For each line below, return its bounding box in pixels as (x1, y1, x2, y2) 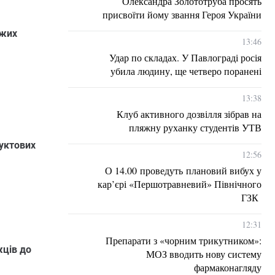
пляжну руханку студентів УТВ (129, 121, 261, 134)
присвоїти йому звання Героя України (103, 8, 261, 21)
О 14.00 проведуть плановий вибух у (105, 164, 261, 177)
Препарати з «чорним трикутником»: (106, 234, 261, 247)
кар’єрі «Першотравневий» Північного (98, 177, 261, 190)
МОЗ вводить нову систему (146, 247, 261, 260)
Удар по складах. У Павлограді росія (109, 51, 261, 64)
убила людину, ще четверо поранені (110, 64, 261, 77)
